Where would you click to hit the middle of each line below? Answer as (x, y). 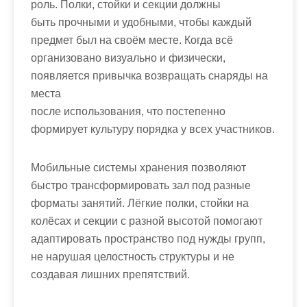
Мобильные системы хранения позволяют (138, 168)
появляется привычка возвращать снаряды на (149, 76)
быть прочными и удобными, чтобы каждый (141, 22)
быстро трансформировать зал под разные (141, 185)
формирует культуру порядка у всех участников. (153, 129)
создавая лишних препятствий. (110, 274)
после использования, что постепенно (128, 111)
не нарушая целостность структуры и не (133, 257)
